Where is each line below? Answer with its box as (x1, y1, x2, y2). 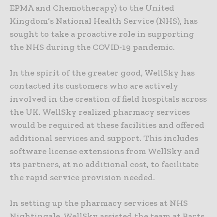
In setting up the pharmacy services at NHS (10, 198, 188, 209)
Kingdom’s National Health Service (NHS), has (10, 15, 198, 27)
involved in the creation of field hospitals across (10, 93, 207, 105)
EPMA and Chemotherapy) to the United (10, 2, 174, 14)
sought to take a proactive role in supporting (10, 29, 194, 40)
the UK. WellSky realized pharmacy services (10, 107, 190, 118)
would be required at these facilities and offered (10, 120, 204, 131)
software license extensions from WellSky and (10, 146, 200, 157)
